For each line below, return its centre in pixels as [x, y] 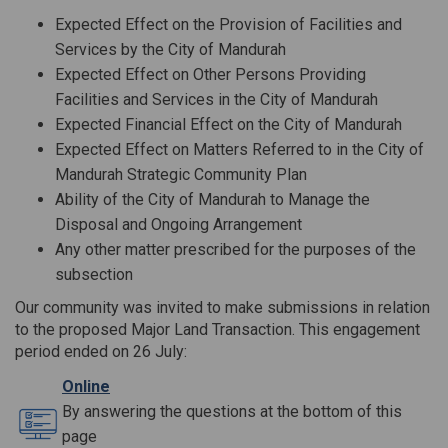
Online [86, 386]
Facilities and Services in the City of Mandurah [216, 99]
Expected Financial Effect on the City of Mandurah [228, 124]
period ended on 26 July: [101, 351]
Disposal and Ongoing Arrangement [178, 224]
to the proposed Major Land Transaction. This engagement [217, 329]
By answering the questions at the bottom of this [232, 411]
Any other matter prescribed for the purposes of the [235, 249]
